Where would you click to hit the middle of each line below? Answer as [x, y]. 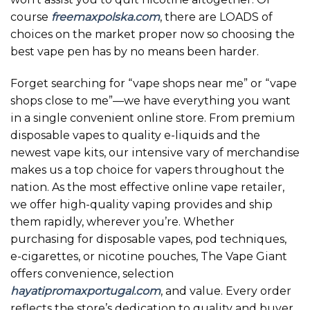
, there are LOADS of [216, 17]
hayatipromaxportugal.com [85, 291]
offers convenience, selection [92, 273]
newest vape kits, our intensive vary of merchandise [155, 152]
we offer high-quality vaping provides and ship [142, 204]
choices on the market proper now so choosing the [153, 34]
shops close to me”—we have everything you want [151, 100]
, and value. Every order [226, 291]
